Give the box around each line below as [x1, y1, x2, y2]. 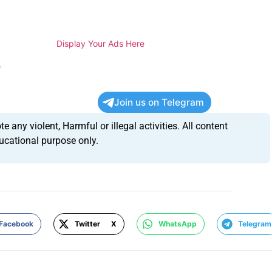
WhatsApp [158, 219, 197, 228]
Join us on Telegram [114, 97, 205, 109]
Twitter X [75, 219, 117, 228]
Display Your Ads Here [56, 38, 145, 49]
